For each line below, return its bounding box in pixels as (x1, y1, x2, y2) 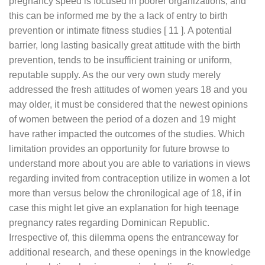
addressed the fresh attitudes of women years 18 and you (9, 84, 247, 95)
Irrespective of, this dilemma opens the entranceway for (9, 232, 238, 243)
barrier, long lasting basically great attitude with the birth (9, 40, 241, 50)
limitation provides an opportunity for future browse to (9, 143, 230, 154)
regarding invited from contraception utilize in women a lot (9, 173, 250, 183)
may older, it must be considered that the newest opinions (9, 99, 248, 109)
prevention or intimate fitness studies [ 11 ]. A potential (9, 25, 232, 35)
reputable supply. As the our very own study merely (9, 69, 221, 80)
